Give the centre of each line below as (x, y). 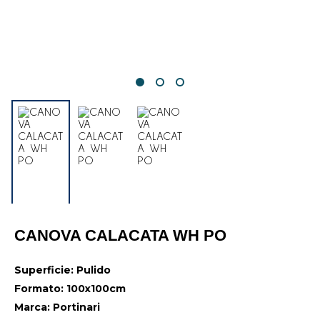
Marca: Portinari (57, 307)
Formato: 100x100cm (70, 289)
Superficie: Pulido (62, 270)
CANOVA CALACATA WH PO (120, 235)
